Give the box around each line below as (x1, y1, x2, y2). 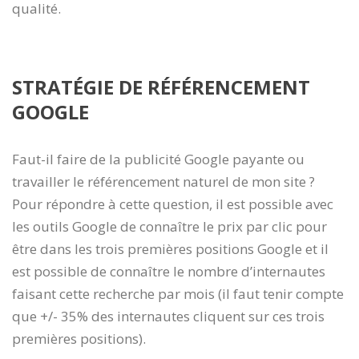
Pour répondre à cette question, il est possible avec (12, 194, 333, 213)
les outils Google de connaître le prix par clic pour (12, 216, 327, 236)
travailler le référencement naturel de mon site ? (12, 171, 315, 191)
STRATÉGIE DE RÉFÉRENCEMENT (12, 73, 310, 100)
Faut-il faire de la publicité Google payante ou (12, 149, 305, 168)
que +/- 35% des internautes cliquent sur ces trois (12, 306, 325, 325)
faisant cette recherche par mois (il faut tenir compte (12, 284, 344, 303)
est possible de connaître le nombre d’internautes (12, 261, 325, 280)
